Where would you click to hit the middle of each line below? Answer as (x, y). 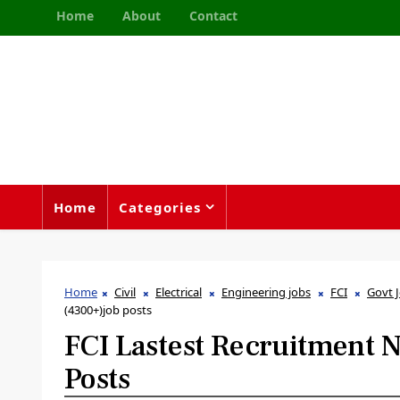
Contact (213, 16)
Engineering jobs (266, 292)
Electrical (179, 292)
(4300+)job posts (108, 310)
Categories (160, 207)
